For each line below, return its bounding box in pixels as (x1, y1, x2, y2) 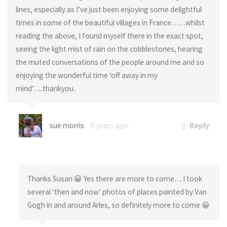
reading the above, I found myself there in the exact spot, (15, 30, 203, 41)
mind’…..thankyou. (15, 83, 75, 93)
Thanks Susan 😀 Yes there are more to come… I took (27, 174, 202, 184)
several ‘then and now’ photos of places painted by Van (27, 187, 207, 197)
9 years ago (90, 120, 128, 130)
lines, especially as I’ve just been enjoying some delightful (15, 4, 202, 14)
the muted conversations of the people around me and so (15, 57, 204, 67)
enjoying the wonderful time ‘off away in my (15, 70, 158, 80)
